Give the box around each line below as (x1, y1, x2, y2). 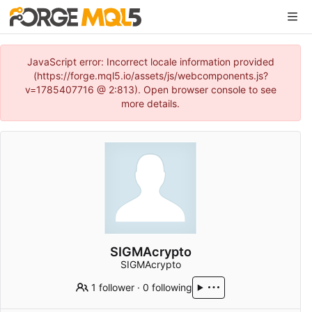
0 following (142, 281, 192, 294)
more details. (121, 97, 180, 109)
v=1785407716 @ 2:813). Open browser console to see (24, 84, 276, 95)
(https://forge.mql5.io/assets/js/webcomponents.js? (33, 70, 268, 81)
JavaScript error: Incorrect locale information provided (26, 56, 274, 68)
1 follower (91, 281, 134, 294)
